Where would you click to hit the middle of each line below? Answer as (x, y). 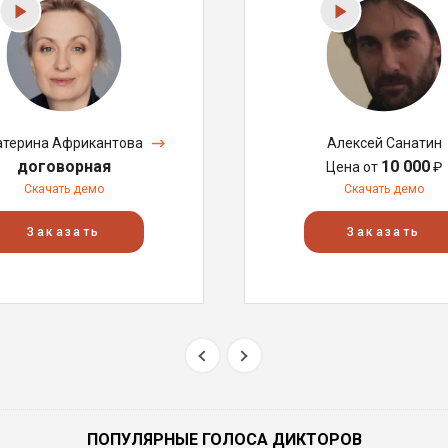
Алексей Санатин (384, 143)
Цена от (353, 167)
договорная (64, 166)
